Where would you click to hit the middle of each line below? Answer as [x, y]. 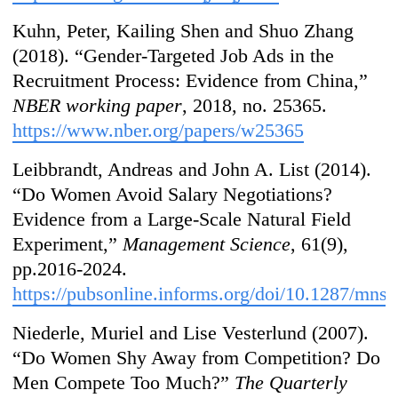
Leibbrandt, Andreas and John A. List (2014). [192, 170]
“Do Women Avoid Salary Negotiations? [173, 195]
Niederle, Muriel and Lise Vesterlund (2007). [191, 333]
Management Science [207, 244]
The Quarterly [291, 383]
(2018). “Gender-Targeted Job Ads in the [174, 56]
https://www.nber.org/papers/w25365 [159, 131]
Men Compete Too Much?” [124, 383]
